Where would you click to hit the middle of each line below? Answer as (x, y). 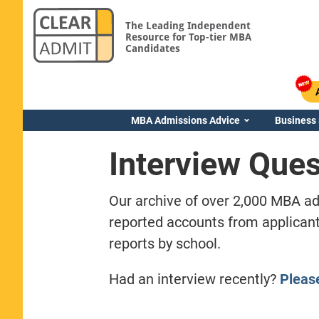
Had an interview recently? (194, 279)
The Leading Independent (188, 25)
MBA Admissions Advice (185, 120)
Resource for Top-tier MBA (188, 37)
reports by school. (164, 243)
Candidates (152, 48)
